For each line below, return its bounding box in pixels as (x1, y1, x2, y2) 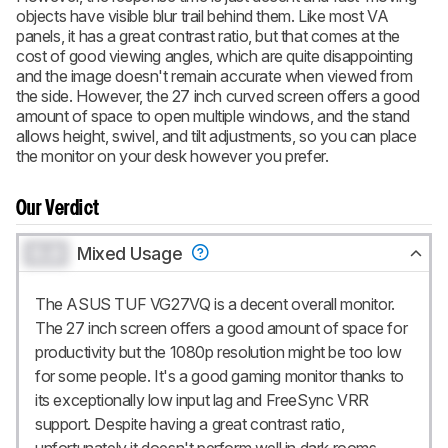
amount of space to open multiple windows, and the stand (16, 105, 411, 126)
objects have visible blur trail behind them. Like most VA (16, 5, 389, 26)
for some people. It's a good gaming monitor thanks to (35, 365, 404, 386)
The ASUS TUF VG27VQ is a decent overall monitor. (35, 293, 395, 314)
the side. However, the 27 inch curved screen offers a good (16, 85, 420, 106)
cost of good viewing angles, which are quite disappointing (16, 45, 413, 66)
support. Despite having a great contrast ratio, (35, 413, 345, 434)
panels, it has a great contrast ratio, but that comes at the (16, 25, 401, 46)
